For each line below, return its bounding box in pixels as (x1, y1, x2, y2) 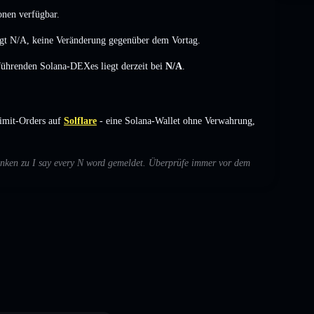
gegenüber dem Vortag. (106, 34, 200, 46)
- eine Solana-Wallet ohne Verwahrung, (97, 115, 255, 126)
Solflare (64, 115, 97, 126)
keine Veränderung (32, 34, 106, 46)
